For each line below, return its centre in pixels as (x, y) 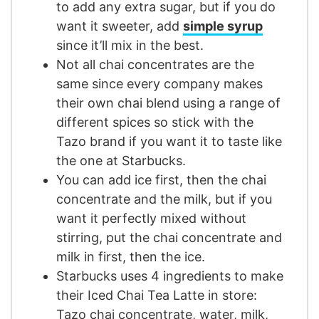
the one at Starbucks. (121, 161)
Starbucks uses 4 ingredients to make (170, 276)
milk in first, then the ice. (131, 257)
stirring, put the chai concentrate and (169, 238)
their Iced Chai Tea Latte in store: (157, 296)
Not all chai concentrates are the (155, 65)
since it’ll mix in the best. (130, 46)
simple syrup (223, 26)
